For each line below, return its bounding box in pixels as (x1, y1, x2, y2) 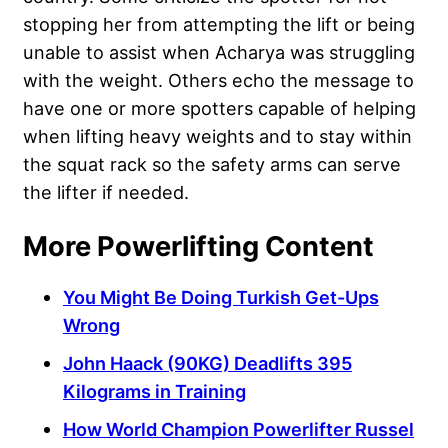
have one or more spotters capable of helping (23, 96, 416, 119)
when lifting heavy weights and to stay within (23, 124, 412, 147)
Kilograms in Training (63, 379, 246, 402)
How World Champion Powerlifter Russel (63, 417, 414, 440)
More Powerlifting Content (23, 229, 374, 263)
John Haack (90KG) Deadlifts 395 (63, 351, 352, 374)
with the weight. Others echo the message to (23, 68, 414, 91)
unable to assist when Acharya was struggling (23, 40, 415, 63)
